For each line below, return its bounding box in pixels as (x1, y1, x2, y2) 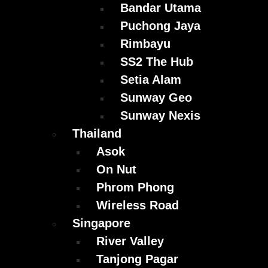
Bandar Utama (120, 1, 201, 15)
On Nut (96, 163, 136, 176)
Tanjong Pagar (96, 252, 178, 266)
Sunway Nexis (120, 109, 200, 123)
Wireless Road (96, 199, 179, 212)
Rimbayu (120, 37, 170, 51)
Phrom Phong (96, 181, 174, 194)
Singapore (72, 217, 130, 230)
